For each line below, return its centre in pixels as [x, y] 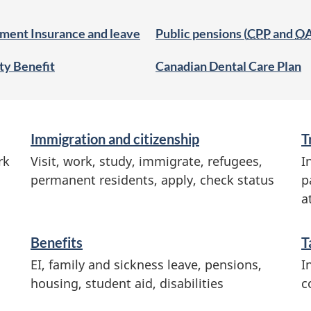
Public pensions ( [201, 33]
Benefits [57, 242]
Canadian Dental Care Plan [228, 66]
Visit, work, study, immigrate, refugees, [146, 161]
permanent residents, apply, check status [152, 179]
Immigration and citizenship [115, 138]
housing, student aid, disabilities [127, 283]
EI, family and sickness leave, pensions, [146, 264]
